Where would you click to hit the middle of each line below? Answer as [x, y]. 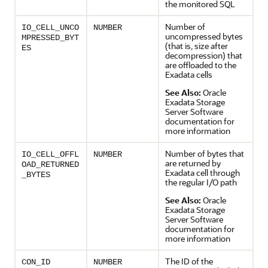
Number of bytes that [205, 153]
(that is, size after [197, 46]
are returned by [193, 163]
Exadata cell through [202, 173]
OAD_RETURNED [50, 165]
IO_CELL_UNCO [50, 28]
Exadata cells [189, 74]
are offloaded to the [201, 65]
